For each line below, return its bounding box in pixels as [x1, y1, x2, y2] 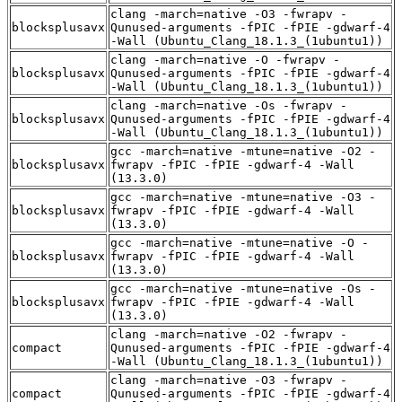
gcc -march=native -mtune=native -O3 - [110, 189, 376, 204]
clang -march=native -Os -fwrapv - [110, 98, 347, 112]
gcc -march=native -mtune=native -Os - [110, 281, 376, 295]
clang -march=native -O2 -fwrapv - [110, 327, 347, 341]
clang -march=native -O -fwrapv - [110, 52, 340, 66]
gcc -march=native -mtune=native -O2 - [110, 144, 376, 158]
